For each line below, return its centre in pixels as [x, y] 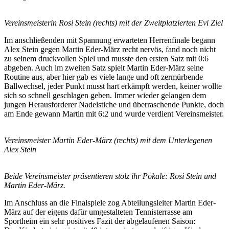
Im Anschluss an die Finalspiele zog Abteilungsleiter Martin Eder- [110, 202]
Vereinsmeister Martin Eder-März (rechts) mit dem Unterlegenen [108, 140]
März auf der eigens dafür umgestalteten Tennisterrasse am [98, 212]
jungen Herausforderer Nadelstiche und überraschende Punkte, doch [114, 104]
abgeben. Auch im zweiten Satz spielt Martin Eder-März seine [104, 67]
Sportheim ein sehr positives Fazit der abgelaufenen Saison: [100, 221]
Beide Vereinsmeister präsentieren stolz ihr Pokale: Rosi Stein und [110, 176]
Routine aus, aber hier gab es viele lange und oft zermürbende [104, 77]
